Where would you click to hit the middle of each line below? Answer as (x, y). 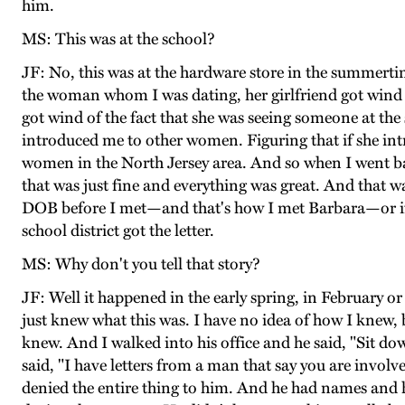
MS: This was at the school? (118, 39)
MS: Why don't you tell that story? (141, 264)
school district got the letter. (118, 231)
